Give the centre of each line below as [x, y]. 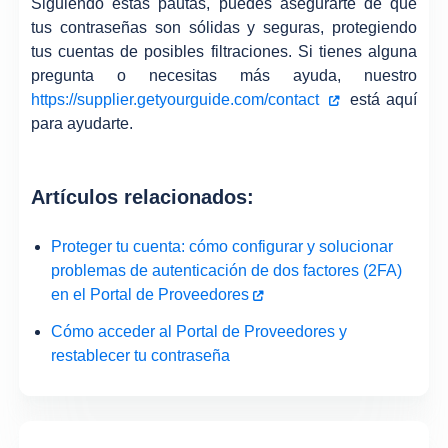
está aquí [380, 99]
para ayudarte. [82, 123]
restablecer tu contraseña [141, 355]
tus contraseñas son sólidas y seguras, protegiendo [224, 27]
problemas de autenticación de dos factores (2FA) [227, 270]
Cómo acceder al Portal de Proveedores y [199, 331]
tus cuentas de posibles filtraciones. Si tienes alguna [224, 51]
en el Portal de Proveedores [150, 294]
